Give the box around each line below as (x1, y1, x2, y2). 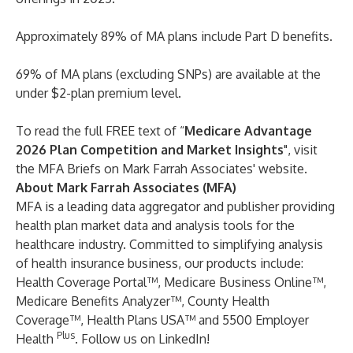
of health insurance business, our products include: (16, 255, 303, 271)
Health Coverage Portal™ (16, 274, 158, 290)
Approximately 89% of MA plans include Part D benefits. (16, 28, 333, 44)
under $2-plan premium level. (16, 85, 181, 101)
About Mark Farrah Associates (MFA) (16, 180, 236, 195)
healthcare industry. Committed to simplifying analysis (16, 236, 323, 252)
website (258, 161, 304, 176)
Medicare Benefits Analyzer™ (16, 293, 181, 309)
